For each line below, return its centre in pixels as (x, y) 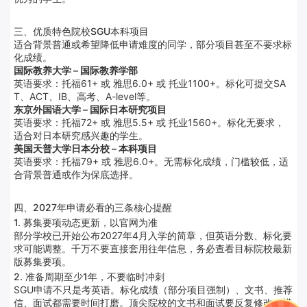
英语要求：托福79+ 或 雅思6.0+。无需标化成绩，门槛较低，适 (151, 162)
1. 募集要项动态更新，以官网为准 (86, 223)
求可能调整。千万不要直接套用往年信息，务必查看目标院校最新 (153, 249)
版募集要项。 (42, 262)
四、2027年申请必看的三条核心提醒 (93, 208)
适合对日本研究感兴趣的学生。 (81, 136)
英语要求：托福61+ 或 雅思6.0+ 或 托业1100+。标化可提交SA (150, 84)
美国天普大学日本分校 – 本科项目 (85, 149)
